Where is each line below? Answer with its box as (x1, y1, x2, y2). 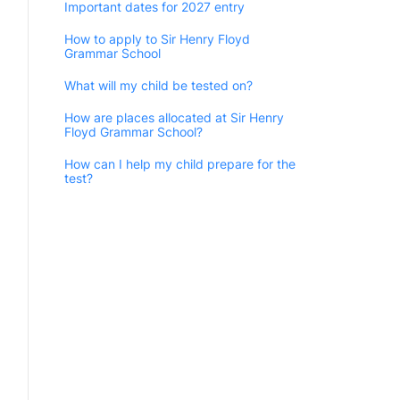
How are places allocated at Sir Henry (64, 109, 284, 125)
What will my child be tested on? (64, 77, 253, 93)
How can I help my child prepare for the (64, 155, 296, 171)
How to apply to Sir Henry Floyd (64, 30, 250, 46)
